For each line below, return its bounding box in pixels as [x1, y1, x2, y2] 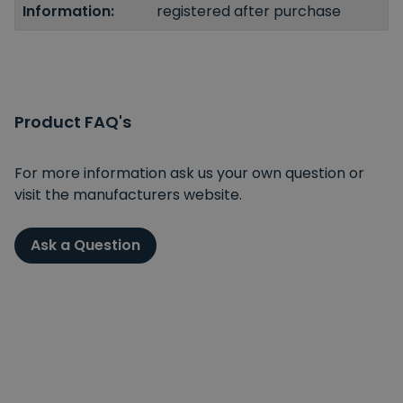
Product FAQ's [14, 110, 131, 133]
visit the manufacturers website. [14, 184, 242, 205]
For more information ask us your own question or [14, 162, 364, 184]
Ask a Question [31, 234, 140, 255]
